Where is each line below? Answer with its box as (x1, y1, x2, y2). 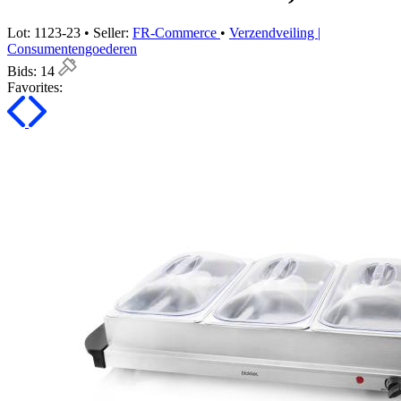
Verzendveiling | (229, 25, 320, 41)
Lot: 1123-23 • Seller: (7, 25, 132, 41)
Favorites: (7, 80, 63, 96)
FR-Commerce (132, 25, 220, 41)
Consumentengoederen (7, 41, 137, 57)
